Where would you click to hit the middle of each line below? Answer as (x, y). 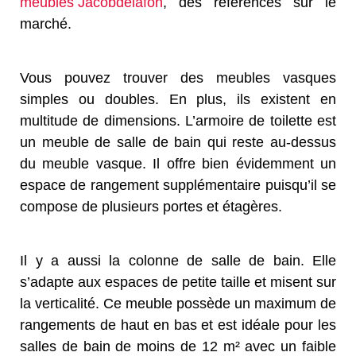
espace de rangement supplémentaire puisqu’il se (178, 186)
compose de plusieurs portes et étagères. (151, 207)
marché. (46, 24)
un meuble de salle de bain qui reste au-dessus (178, 143)
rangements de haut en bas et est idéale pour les (178, 325)
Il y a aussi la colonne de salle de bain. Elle (178, 261)
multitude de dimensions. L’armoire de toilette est (178, 121)
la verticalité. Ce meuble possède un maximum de (178, 304)
